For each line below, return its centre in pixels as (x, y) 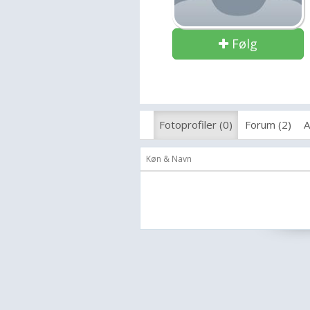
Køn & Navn (169, 159)
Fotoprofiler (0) (196, 125)
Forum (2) (268, 125)
